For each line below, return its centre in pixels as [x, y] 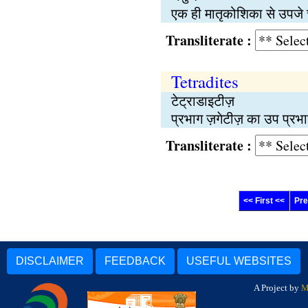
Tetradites [205, 81]
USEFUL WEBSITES [239, 261]
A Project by [277, 288]
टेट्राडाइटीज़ [202, 101]
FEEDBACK [135, 261]
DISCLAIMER [50, 261]
